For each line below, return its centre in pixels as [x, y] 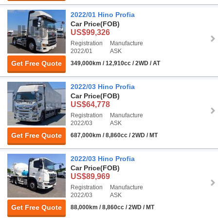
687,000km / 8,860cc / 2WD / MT [114, 135]
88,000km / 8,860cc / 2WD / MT [112, 207]
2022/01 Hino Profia [103, 14]
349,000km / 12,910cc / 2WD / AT [115, 63]
